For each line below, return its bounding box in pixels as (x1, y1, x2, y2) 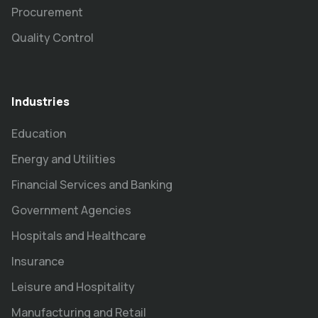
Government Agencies (11, 202, 131, 218)
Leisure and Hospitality (11, 278, 135, 295)
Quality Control (11, 29, 94, 45)
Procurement (11, 4, 83, 20)
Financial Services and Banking (11, 176, 172, 192)
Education (11, 125, 66, 141)
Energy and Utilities (11, 150, 116, 167)
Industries (11, 93, 70, 109)
